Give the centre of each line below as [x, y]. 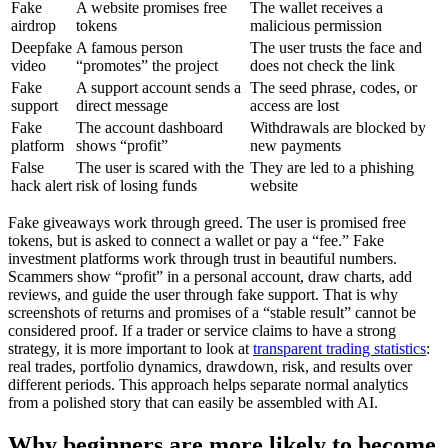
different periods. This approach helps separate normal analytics [208, 384]
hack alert [41, 185]
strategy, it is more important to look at [130, 348]
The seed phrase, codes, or [333, 87]
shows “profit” [122, 145]
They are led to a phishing [332, 167]
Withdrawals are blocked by [338, 127]
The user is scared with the [160, 167]
